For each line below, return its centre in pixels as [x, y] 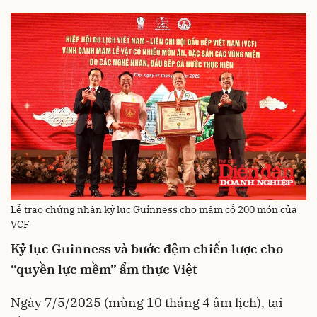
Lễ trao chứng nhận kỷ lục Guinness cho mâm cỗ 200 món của [154, 210]
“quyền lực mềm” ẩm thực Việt [104, 270]
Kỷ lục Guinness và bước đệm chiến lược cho [147, 249]
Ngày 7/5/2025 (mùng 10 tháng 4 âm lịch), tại [147, 303]
